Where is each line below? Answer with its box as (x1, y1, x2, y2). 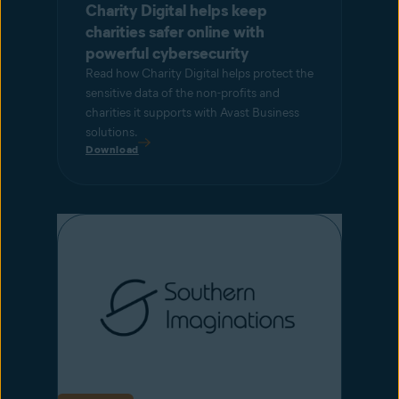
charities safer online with (85, 21, 265, 42)
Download (85, 142, 139, 156)
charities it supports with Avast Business (85, 104, 299, 120)
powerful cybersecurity (85, 43, 248, 63)
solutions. (85, 124, 138, 140)
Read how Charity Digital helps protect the (85, 65, 313, 81)
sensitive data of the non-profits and (85, 85, 280, 101)
